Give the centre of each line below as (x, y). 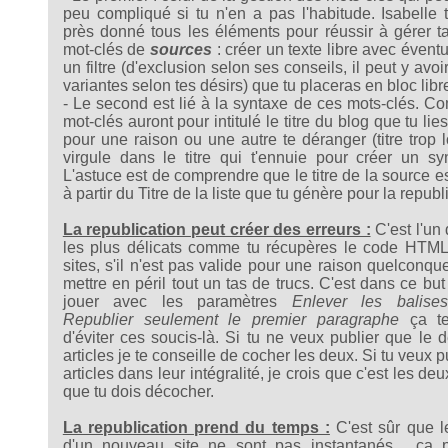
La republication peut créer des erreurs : (216, 229)
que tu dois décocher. (138, 391)
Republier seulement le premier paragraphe (230, 319)
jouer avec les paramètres (177, 301)
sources (180, 49)
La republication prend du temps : (196, 427)
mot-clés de (106, 49)
